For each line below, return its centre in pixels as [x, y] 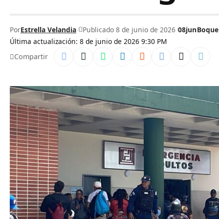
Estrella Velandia [48, 29]
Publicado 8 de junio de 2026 [129, 29]
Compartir [31, 56]
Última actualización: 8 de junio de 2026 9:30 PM [88, 41]
